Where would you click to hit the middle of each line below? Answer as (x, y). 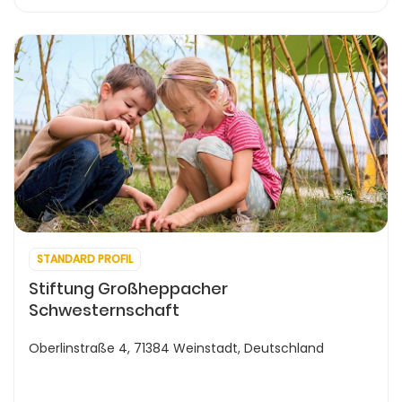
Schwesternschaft (104, 310)
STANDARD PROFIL (85, 259)
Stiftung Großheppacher (128, 288)
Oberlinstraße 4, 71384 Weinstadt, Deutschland (176, 348)
